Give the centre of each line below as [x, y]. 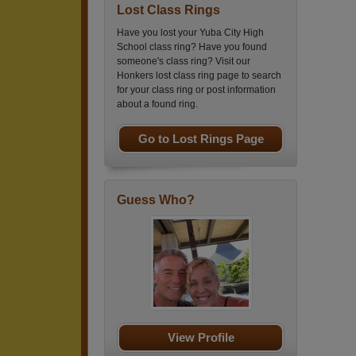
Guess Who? [156, 200]
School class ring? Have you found [192, 47]
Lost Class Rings [168, 10]
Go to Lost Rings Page [201, 139]
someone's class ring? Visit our [184, 61]
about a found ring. [157, 104]
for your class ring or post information [196, 90]
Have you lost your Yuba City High [190, 33]
